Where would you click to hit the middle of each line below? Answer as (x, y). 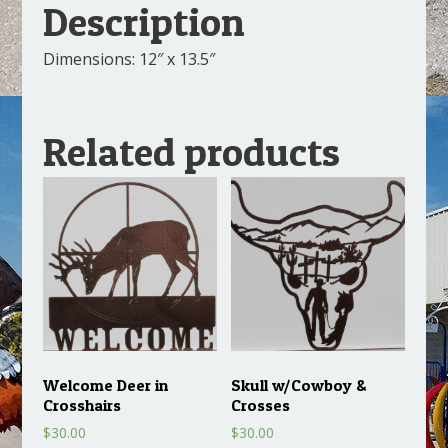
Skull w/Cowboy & (299, 384)
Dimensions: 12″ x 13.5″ (128, 58)
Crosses (261, 404)
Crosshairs (81, 404)
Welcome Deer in (105, 384)
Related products (191, 151)
